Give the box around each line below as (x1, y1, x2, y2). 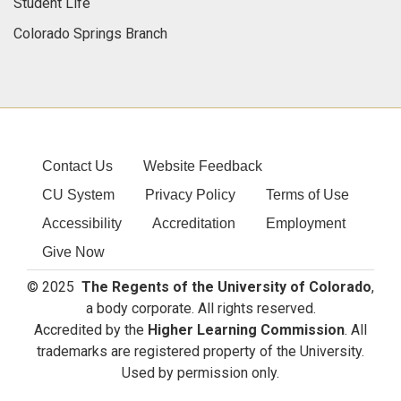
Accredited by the (34, 321, 148, 339)
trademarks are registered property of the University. (37, 343, 364, 361)
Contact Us (42, 158, 113, 175)
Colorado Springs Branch (13, 25, 167, 43)
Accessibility (42, 216, 122, 232)
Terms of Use (266, 187, 349, 203)
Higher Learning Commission (148, 321, 345, 339)
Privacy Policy (145, 187, 235, 203)
